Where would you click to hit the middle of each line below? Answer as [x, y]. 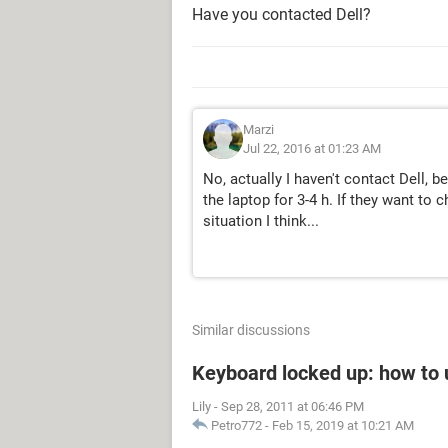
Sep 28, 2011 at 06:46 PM [292, 406]
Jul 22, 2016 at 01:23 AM [312, 148]
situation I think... [261, 221]
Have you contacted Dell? [281, 14]
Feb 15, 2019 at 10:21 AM [343, 425]
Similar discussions [251, 330]
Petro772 [236, 425]
